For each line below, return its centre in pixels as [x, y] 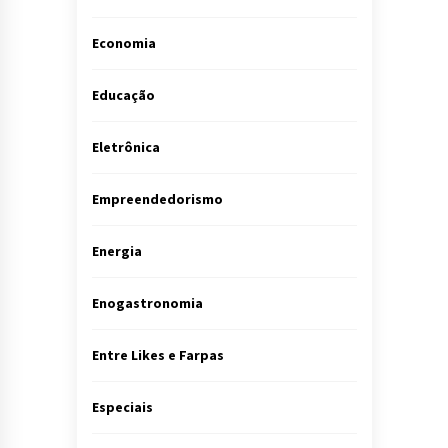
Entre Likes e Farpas [157, 354]
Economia [123, 42]
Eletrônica [125, 146]
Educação [123, 94]
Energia [116, 250]
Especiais [122, 406]
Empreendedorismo [157, 198]
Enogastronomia [147, 302]
